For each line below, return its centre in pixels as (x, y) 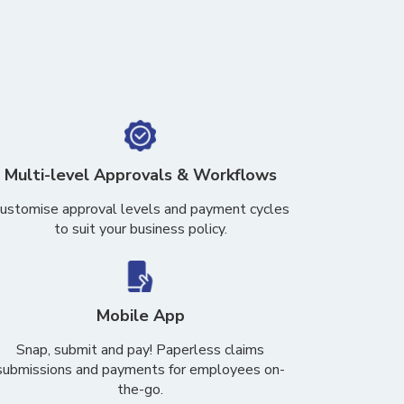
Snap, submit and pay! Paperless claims (141, 350)
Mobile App (140, 316)
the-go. (141, 390)
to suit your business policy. (140, 229)
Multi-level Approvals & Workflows (140, 175)
